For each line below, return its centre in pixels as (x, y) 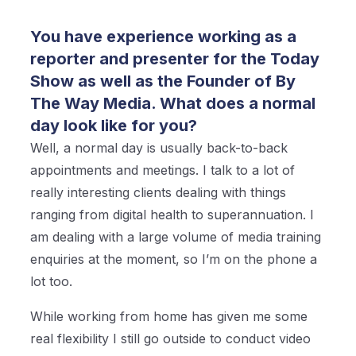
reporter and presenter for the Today (175, 59)
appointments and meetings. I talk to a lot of (163, 170)
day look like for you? (114, 126)
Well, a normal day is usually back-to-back (159, 148)
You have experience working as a (164, 37)
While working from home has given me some (169, 317)
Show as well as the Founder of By (163, 81)
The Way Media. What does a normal (173, 104)
